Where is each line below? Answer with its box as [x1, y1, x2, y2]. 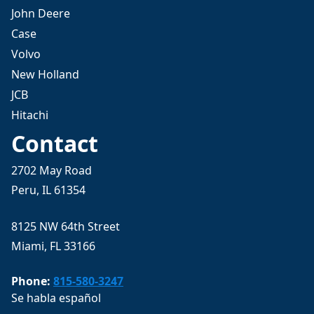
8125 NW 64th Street [11, 219, 120, 234]
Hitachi [11, 107, 48, 123]
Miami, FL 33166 [11, 238, 95, 254]
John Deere [11, 6, 70, 21]
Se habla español [11, 290, 101, 306]
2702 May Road [11, 163, 92, 178]
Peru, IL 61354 [11, 182, 86, 198]
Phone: [11, 273, 53, 289]
